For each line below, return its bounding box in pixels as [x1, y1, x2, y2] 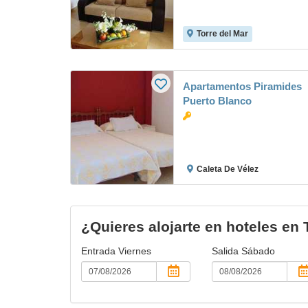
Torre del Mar [197, 29, 248, 38]
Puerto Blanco [183, 95, 252, 107]
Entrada [81, 245, 118, 256]
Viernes [118, 245, 151, 256]
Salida [211, 245, 241, 256]
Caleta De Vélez [197, 164, 258, 174]
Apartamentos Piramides [183, 80, 302, 92]
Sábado [241, 245, 275, 256]
